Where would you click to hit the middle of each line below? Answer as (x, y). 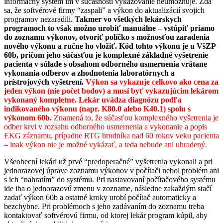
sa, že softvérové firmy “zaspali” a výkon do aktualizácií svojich (104, 10)
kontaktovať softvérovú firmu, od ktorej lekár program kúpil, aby (106, 215)
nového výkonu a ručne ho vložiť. (60, 46)
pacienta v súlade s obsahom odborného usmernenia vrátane (106, 64)
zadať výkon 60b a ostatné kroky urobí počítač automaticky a (100, 197)
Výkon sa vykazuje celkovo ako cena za (152, 82)
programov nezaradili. (39, 19)
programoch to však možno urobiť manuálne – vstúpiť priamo (109, 28)
